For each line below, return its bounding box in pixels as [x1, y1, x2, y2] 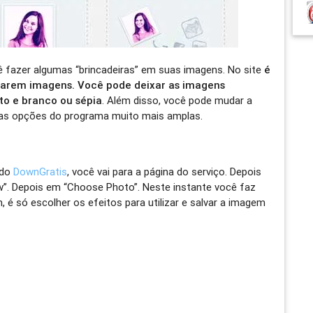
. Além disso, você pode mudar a [102, 93, 253, 107]
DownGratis [13, 164, 68, 178]
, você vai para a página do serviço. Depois [67, 164, 262, 178]
